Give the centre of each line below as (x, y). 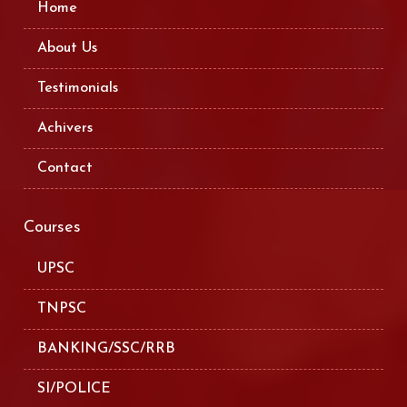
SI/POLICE (74, 388)
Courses (53, 227)
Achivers (65, 128)
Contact (65, 168)
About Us (68, 48)
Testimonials (78, 88)
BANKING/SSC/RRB (107, 348)
